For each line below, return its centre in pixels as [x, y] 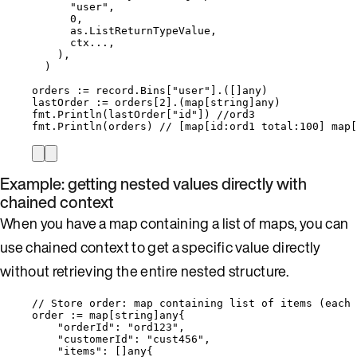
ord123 [153, 327]
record [115, 90]
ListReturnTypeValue [150, 30]
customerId [96, 339]
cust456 [175, 339]
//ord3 [236, 114]
